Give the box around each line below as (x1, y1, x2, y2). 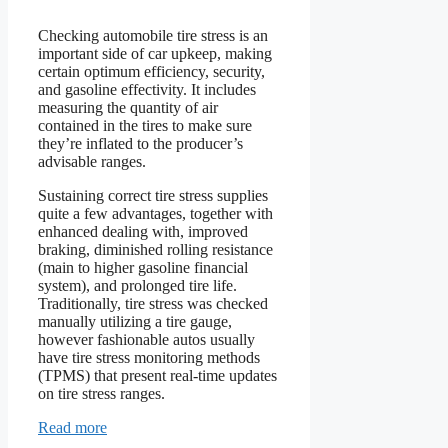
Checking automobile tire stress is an (38, 27, 268, 45)
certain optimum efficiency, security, (38, 63, 265, 81)
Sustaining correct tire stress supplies (38, 187, 268, 205)
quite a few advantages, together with (38, 205, 273, 223)
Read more (38, 419, 107, 437)
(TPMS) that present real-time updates (38, 367, 277, 385)
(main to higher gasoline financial (38, 259, 248, 277)
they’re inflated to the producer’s (38, 135, 243, 153)
